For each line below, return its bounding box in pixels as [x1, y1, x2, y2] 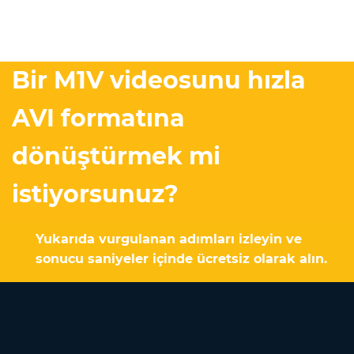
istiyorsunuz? [12, 179, 179, 209]
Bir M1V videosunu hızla [12, 66, 306, 96]
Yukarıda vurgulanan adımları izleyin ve [36, 232, 302, 247]
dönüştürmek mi [12, 141, 220, 171]
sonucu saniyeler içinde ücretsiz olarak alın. [36, 251, 327, 267]
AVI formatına [12, 104, 185, 134]
